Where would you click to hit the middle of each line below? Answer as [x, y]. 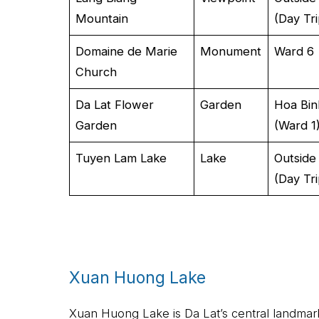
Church [96, 72]
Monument [231, 51]
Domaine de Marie [127, 51]
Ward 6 [294, 51]
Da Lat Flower [115, 104]
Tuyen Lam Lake [121, 158]
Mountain [102, 18]
